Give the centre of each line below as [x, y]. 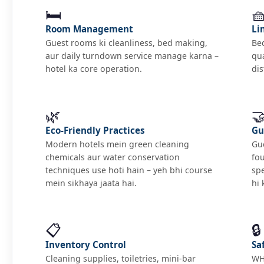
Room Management [89, 29]
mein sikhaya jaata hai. [91, 183]
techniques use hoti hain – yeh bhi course [129, 170]
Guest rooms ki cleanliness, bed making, [126, 42]
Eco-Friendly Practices [95, 130]
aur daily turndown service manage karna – [132, 55]
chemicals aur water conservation [113, 157]
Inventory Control [86, 244]
